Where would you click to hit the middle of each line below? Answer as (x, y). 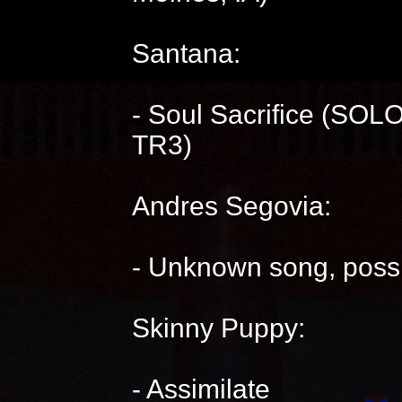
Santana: (186, 53)
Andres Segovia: (231, 206)
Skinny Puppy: (218, 328)
